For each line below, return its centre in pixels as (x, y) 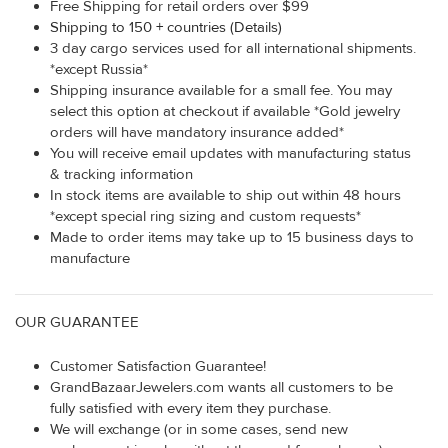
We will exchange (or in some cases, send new (199, 429)
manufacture (90, 258)
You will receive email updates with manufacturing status (230, 153)
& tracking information (121, 174)
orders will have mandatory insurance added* (197, 132)
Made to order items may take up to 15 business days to (232, 237)
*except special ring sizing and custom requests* (205, 216)
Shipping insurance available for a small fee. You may (221, 90)
